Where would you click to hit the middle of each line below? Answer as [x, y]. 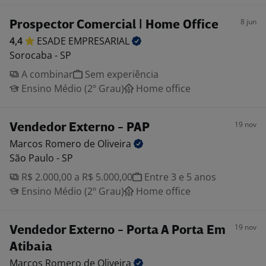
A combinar [46, 74]
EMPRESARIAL [100, 41]
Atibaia [31, 247]
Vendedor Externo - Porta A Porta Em [118, 231]
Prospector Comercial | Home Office [114, 25]
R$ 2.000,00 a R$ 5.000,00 [76, 177]
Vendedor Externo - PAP [80, 128]
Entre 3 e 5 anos [179, 177]
